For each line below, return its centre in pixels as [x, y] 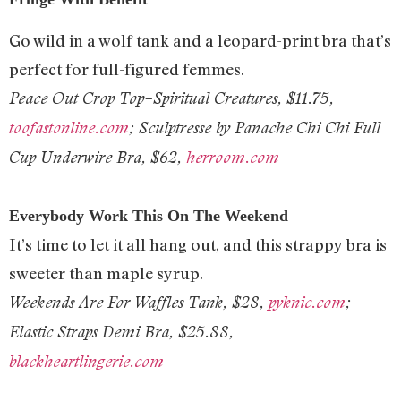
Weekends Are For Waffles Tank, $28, [139, 303]
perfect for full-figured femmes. [127, 69]
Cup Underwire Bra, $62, [98, 158]
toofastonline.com [69, 128]
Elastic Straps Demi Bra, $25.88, [121, 332]
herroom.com [233, 158]
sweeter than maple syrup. [106, 273]
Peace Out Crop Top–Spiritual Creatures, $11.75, [171, 98]
